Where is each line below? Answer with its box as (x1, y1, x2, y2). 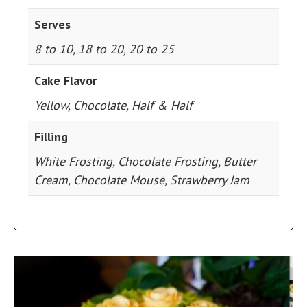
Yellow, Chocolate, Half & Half (34, 97, 193, 113)
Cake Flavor (34, 73, 97, 88)
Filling (34, 129, 68, 145)
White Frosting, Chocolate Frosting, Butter (34, 153, 256, 169)
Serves (34, 16, 71, 32)
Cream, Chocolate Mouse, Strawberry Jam (34, 172, 249, 188)
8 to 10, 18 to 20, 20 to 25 (34, 41, 174, 57)
